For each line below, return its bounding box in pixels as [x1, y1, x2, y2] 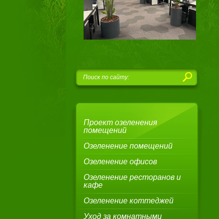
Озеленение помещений [84, 142, 173, 150]
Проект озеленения [84, 118, 157, 127]
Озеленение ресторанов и [84, 173, 181, 181]
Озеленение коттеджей [84, 197, 174, 205]
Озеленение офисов [84, 157, 157, 166]
